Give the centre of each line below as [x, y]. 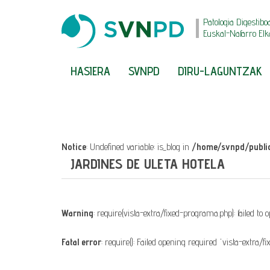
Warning [77, 213]
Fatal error [81, 242]
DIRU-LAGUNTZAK [220, 71]
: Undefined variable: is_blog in [139, 147]
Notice [74, 147]
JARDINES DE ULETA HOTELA [148, 164]
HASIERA [90, 71]
